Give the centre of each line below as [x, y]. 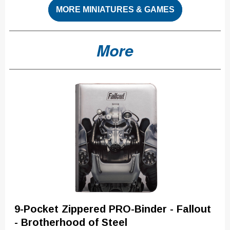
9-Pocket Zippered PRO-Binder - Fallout [113, 209]
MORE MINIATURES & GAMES [115, 9]
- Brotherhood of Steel [71, 222]
